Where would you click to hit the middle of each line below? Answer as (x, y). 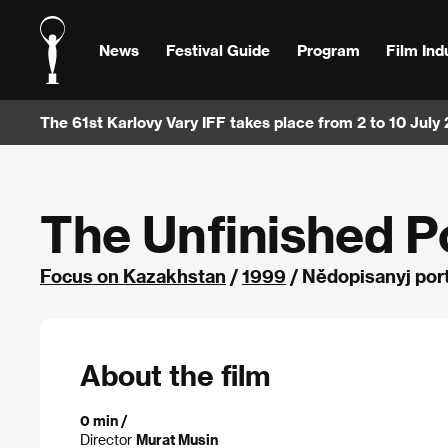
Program (328, 49)
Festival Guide (217, 49)
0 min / (104, 420)
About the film (175, 374)
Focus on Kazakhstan (133, 275)
